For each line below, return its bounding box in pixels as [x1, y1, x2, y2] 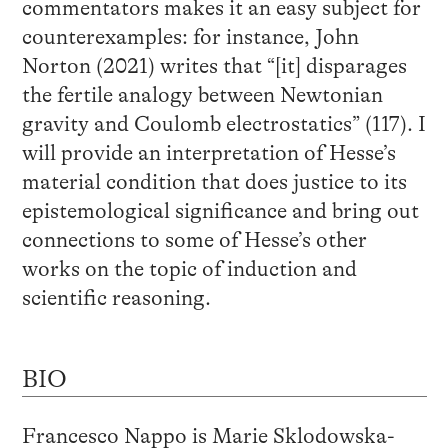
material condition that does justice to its [21, 169, 407, 194]
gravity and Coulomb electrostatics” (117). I [21, 111, 426, 136]
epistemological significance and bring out [21, 198, 419, 223]
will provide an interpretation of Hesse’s [21, 140, 396, 165]
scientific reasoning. [21, 285, 211, 310]
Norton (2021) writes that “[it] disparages [21, 53, 407, 78]
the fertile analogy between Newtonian [21, 82, 383, 107]
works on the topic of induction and [21, 256, 357, 281]
